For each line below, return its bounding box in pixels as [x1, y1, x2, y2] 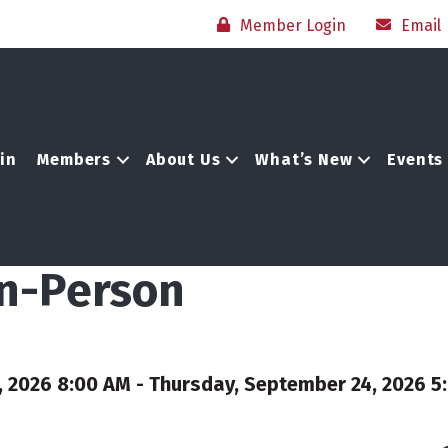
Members [37, 149, 111, 169]
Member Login [239, 15, 346, 35]
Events [387, 149, 444, 169]
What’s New [255, 149, 353, 169]
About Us [145, 149, 221, 169]
